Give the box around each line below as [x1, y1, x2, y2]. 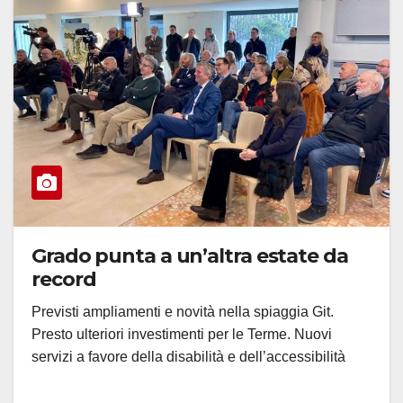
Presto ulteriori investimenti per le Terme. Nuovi [31, 327, 332, 343]
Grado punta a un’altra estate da [31, 244, 348, 269]
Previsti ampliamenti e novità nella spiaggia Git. [31, 304, 334, 320]
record [31, 267, 96, 292]
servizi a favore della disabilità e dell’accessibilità [31, 349, 345, 365]
